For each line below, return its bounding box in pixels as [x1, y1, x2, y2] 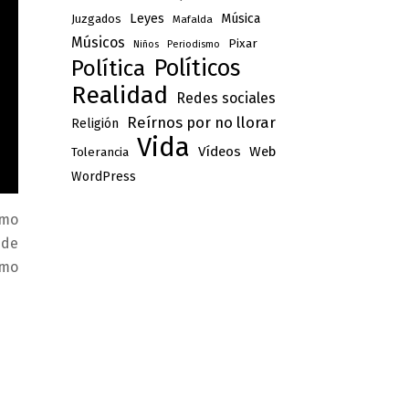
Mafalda [172, 13, 213, 26]
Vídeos [197, 143, 241, 161]
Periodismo [166, 38, 220, 51]
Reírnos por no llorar [126, 113, 276, 132]
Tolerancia [70, 144, 129, 161]
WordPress [70, 169, 136, 185]
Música [220, 10, 260, 27]
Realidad [70, 80, 168, 110]
